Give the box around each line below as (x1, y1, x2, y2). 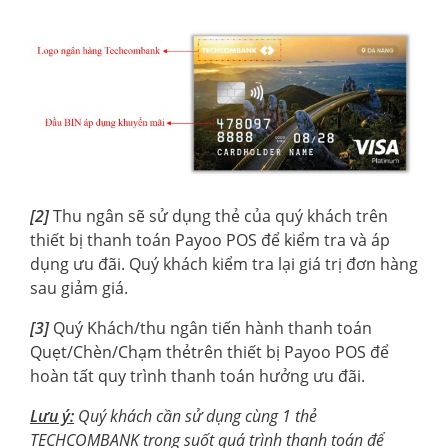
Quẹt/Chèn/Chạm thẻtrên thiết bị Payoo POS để (30, 340, 389, 363)
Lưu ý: (30, 404, 74, 427)
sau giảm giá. (30, 276, 128, 299)
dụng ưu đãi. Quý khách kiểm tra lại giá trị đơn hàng (30, 252, 418, 275)
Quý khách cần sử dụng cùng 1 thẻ (78, 404, 317, 427)
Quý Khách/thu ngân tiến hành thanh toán (53, 316, 372, 339)
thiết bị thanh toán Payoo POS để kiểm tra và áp (30, 228, 390, 251)
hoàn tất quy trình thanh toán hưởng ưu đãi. (30, 364, 365, 387)
